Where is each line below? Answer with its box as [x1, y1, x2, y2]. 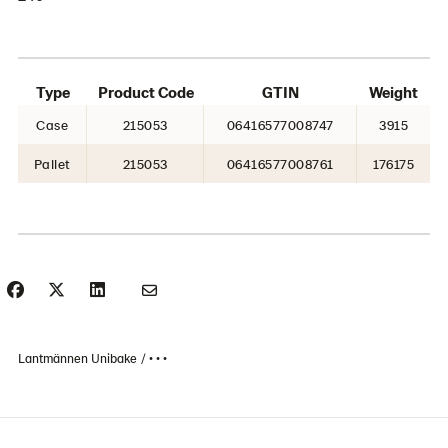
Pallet [33, 155, 71, 172]
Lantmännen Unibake [18, 350, 140, 366]
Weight [369, 82, 418, 101]
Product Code [97, 82, 194, 101]
